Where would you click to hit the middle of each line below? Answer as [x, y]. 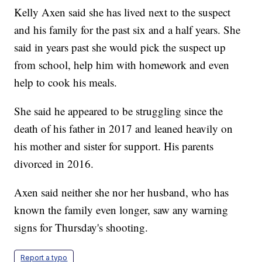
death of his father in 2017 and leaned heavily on [124, 129]
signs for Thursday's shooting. [81, 227]
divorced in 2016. [54, 164]
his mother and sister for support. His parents [114, 146]
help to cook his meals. [66, 82]
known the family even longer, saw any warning [121, 210]
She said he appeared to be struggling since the [119, 111]
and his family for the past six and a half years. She [127, 30]
